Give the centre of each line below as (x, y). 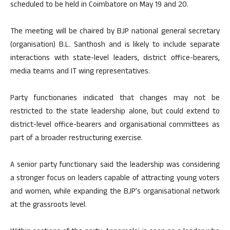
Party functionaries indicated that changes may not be (115, 99)
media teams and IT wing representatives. (80, 72)
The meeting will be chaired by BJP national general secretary (115, 32)
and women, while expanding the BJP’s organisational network (115, 193)
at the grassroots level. (49, 206)
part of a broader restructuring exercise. (76, 139)
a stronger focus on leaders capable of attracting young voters (115, 179)
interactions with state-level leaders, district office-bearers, (115, 59)
